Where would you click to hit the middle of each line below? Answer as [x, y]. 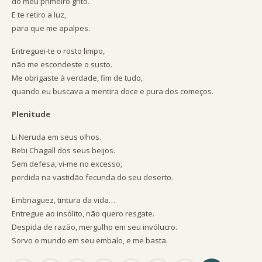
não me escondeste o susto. [62, 64]
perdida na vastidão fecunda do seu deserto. [92, 177]
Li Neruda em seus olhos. [56, 137]
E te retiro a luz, [39, 15]
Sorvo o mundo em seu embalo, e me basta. [90, 240]
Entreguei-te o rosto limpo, [58, 51]
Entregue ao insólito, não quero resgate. [83, 213]
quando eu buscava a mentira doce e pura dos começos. [113, 91]
